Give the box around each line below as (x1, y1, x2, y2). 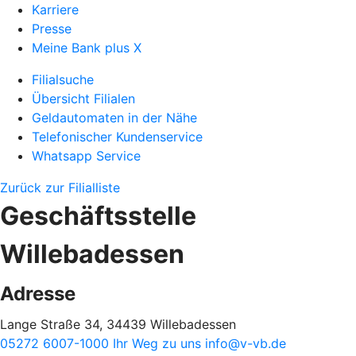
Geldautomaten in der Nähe (32, 110, 197, 126)
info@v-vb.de (205, 335, 286, 351)
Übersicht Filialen (32, 91, 135, 106)
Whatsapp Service (32, 148, 141, 164)
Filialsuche (32, 72, 94, 87)
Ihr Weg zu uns (113, 335, 205, 351)
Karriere (32, 2, 79, 17)
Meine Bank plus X (32, 40, 141, 56)
